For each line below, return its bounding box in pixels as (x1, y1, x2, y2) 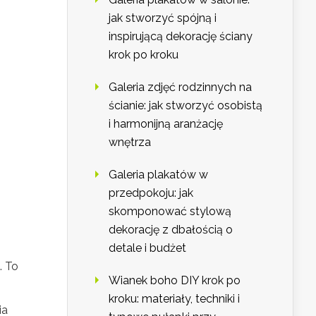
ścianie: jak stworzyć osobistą (109, 99, 262, 113)
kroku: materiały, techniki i (109, 292, 240, 306)
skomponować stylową (109, 205, 231, 219)
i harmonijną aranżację (109, 117, 223, 131)
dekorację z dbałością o (109, 223, 233, 237)
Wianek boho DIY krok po (109, 274, 241, 288)
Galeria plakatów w (109, 168, 208, 182)
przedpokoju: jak (109, 186, 193, 200)
